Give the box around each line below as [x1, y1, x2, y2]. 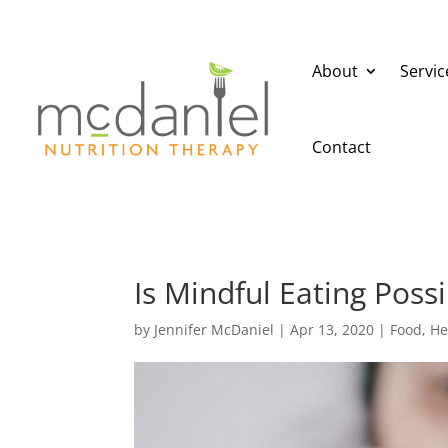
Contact [311, 135, 371, 158]
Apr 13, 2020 [290, 319, 375, 339]
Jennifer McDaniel [154, 319, 275, 339]
